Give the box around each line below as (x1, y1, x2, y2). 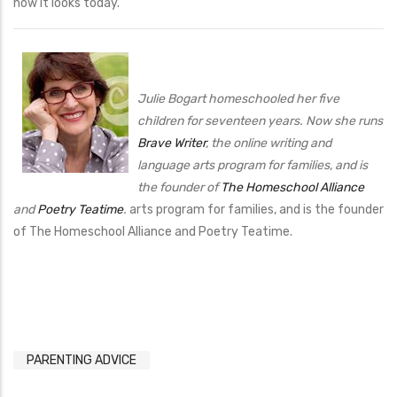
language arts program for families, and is (137, 157, 368, 173)
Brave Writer (137, 135, 206, 151)
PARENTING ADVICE (27, 352, 136, 368)
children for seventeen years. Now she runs (137, 113, 383, 128)
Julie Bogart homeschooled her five (137, 90, 339, 106)
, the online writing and (206, 135, 331, 151)
